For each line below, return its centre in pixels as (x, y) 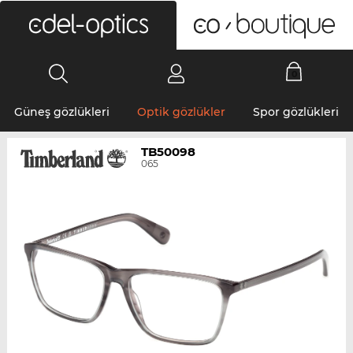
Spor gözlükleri (296, 112)
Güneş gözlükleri (61, 112)
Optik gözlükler (181, 112)
